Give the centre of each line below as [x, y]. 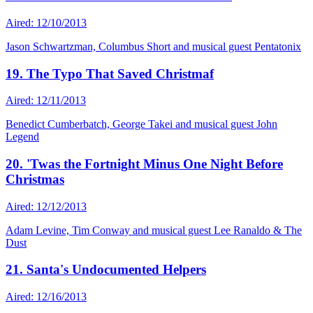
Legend [22, 137]
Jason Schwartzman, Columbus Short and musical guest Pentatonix [153, 46]
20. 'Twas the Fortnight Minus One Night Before [144, 163]
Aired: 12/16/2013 [46, 297]
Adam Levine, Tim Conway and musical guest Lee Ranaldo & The [154, 230]
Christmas [35, 179]
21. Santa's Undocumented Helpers [106, 270]
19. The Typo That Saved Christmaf [110, 73]
